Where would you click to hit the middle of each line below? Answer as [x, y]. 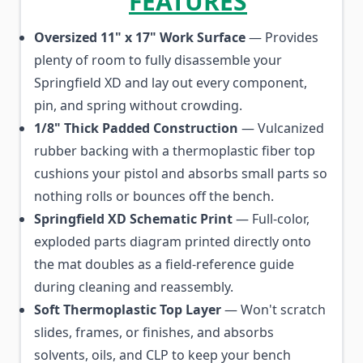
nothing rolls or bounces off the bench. [154, 196]
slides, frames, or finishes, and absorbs [154, 332]
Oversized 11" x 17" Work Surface [140, 37]
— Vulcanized [281, 128]
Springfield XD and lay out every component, [171, 83]
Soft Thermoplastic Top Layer [128, 310]
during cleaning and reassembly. [134, 287]
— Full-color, [271, 219]
